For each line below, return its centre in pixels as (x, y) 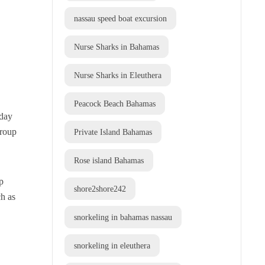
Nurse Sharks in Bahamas (117, 47)
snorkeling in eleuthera (112, 246)
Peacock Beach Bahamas (115, 104)
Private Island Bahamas (113, 132)
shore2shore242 (100, 189)
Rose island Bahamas (109, 161)
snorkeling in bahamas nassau (123, 217)
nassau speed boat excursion (120, 19)
